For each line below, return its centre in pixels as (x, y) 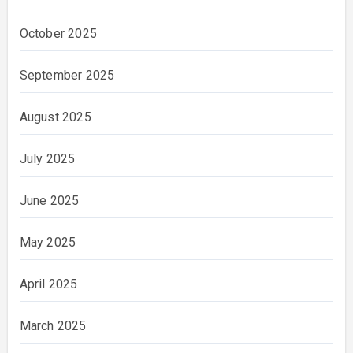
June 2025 (49, 200)
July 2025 (47, 158)
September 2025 (67, 75)
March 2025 (53, 325)
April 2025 (48, 284)
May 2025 (48, 242)
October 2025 (58, 33)
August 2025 (55, 117)
